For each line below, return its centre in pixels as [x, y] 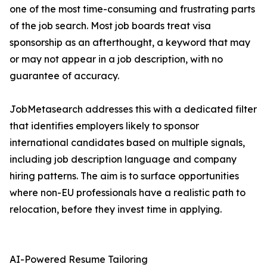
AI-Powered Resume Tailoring [79, 260]
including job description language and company [123, 159]
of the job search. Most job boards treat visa [110, 26]
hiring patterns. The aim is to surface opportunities [124, 176]
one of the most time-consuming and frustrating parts [132, 9]
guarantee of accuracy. [64, 76]
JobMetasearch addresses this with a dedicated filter [133, 109]
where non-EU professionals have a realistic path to [128, 193]
